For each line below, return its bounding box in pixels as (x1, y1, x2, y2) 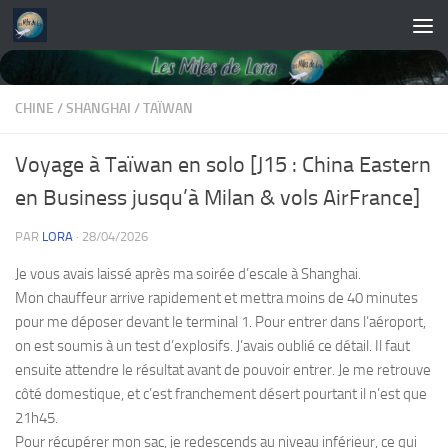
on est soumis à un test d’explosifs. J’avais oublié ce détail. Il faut (15, 337, 410, 356)
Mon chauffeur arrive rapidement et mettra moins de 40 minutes (15, 289, 418, 308)
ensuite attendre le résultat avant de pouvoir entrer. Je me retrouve (15, 361, 431, 380)
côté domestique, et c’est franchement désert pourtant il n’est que (15, 385, 427, 404)
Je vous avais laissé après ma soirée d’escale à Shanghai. (15, 265, 361, 284)
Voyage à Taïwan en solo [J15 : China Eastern (15, 152, 431, 179)
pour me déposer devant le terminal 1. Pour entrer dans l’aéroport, (15, 313, 426, 332)
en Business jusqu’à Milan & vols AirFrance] (15, 185, 420, 212)
